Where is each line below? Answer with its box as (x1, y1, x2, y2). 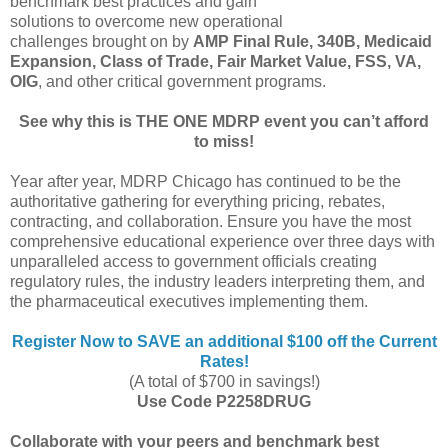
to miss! (194, 133, 254, 151)
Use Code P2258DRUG (137, 393, 311, 411)
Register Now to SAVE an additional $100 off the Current (11, 333, 437, 351)
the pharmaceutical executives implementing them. (10, 293, 368, 311)
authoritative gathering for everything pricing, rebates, (10, 193, 385, 211)
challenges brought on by (10, 33, 193, 51)
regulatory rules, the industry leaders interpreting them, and (10, 273, 425, 291)
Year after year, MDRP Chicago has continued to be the (10, 173, 401, 191)
